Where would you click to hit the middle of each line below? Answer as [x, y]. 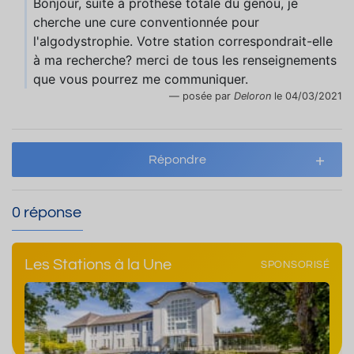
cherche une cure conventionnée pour [146, 22]
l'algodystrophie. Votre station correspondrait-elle [183, 41]
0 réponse [47, 213]
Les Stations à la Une [98, 265]
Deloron [252, 96]
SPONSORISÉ [295, 265]
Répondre [177, 160]
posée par [208, 96]
